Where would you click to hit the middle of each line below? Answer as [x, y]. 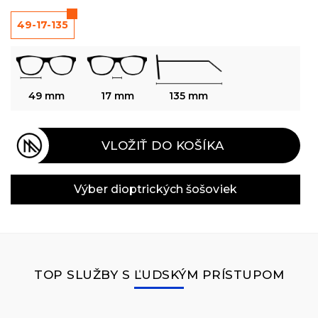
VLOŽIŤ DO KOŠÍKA [163, 145]
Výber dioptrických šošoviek [155, 190]
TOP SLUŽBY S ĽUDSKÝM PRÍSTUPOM [159, 275]
